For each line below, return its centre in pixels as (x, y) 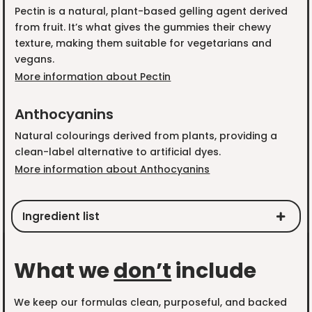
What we (64, 271)
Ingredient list (61, 217)
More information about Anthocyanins (112, 170)
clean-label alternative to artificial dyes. (117, 152)
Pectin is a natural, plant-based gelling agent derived (151, 11)
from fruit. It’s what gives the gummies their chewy (142, 28)
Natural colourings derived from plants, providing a (146, 136)
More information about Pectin (93, 77)
